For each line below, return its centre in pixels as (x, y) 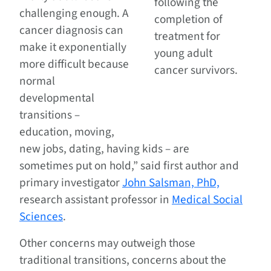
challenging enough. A (74, 14)
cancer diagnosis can (71, 31)
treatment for (188, 37)
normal (37, 81)
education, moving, (67, 132)
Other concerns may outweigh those (107, 243)
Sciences (41, 217)
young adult (184, 54)
